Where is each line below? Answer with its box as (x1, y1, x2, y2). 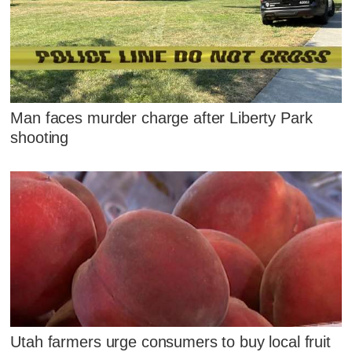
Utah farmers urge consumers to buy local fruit (10, 332, 331, 350)
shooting (10, 129, 69, 147)
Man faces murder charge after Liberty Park (10, 109, 313, 127)
